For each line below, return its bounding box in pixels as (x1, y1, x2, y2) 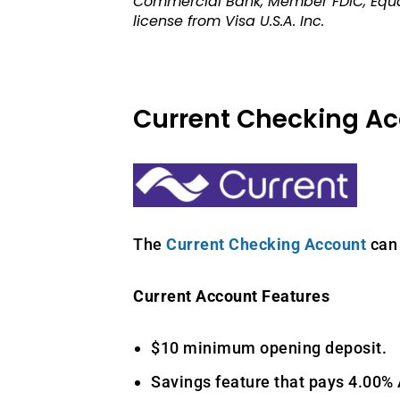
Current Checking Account (166, 235, 367, 254)
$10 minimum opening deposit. (151, 338, 387, 358)
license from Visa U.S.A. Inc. (133, 11, 325, 31)
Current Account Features (133, 287, 330, 306)
